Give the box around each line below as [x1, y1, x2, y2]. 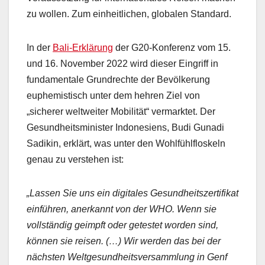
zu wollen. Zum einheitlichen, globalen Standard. [27, 9, 231, 20]
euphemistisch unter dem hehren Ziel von [27, 91, 200, 101]
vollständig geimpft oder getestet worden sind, [27, 220, 218, 231]
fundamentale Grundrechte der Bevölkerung [27, 75, 210, 85]
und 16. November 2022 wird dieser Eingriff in [27, 59, 218, 69]
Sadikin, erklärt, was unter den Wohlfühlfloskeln [27, 138, 225, 149]
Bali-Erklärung [53, 43, 113, 53]
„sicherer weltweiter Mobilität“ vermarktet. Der [27, 106, 215, 117]
